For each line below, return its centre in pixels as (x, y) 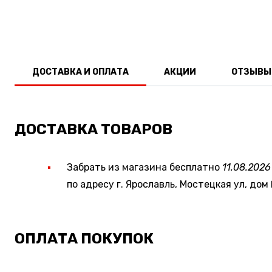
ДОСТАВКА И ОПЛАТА (80, 72)
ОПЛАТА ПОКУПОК (84, 238)
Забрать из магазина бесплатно (144, 167)
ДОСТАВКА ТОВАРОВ (93, 129)
